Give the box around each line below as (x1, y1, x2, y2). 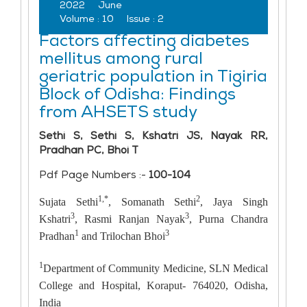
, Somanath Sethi (108, 196, 197, 208)
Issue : (124, 14, 158, 26)
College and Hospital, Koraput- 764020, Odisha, (39, 280, 268, 291)
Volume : (60, 14, 102, 26)
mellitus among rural (39, 51, 203, 71)
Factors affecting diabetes (39, 33, 249, 53)
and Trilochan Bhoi (79, 230, 165, 242)
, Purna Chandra (189, 213, 268, 225)
